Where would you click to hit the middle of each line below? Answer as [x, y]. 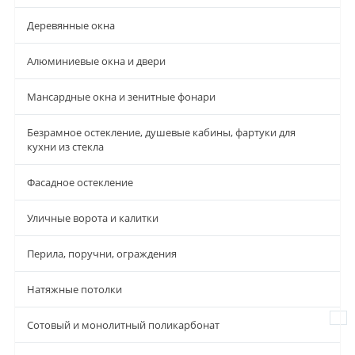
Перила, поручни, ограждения [102, 253]
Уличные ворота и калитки [93, 218]
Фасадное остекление [80, 182]
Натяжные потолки [74, 289]
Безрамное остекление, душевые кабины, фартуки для [161, 132]
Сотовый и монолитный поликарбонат [123, 324]
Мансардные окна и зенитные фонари [121, 96]
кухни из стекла [65, 146]
